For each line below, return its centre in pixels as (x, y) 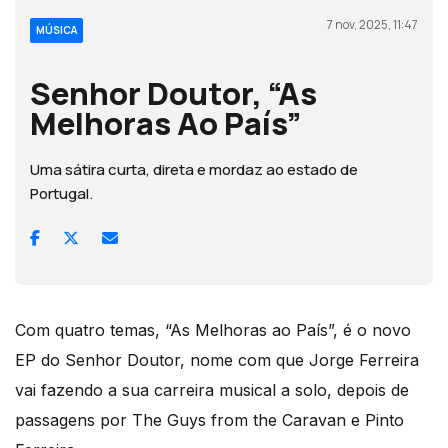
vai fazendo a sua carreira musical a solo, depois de (212, 389)
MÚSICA (56, 29)
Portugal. (61, 193)
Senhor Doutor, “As (173, 92)
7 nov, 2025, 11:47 (372, 24)
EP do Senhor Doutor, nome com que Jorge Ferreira (217, 359)
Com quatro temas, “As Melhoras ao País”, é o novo (213, 329)
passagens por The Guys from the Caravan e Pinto (209, 419)
